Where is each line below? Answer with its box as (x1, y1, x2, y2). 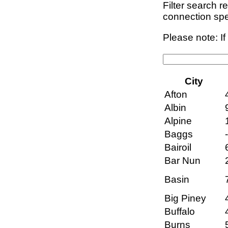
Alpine (164, 116, 192, 127)
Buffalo (164, 206, 195, 217)
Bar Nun (164, 155, 201, 166)
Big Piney (164, 193, 206, 204)
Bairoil (164, 142, 191, 153)
